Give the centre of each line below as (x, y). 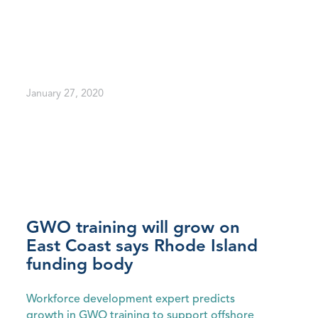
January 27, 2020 (65, 94)
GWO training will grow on (133, 229)
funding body (79, 266)
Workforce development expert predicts (130, 300)
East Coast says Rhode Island (142, 247)
